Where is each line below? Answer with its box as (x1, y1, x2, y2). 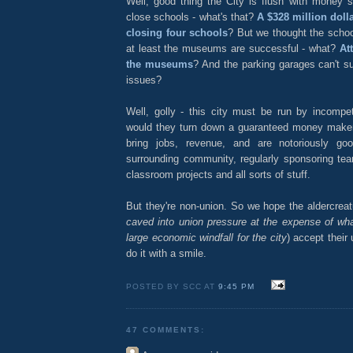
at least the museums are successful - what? (126, 42, 340, 54)
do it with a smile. (126, 247, 206, 259)
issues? (126, 73, 162, 86)
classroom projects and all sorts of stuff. (126, 168, 310, 180)
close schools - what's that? (126, 10, 257, 23)
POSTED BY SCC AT (126, 282, 219, 292)
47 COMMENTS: (126, 325, 206, 335)
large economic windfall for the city (126, 231, 287, 243)
